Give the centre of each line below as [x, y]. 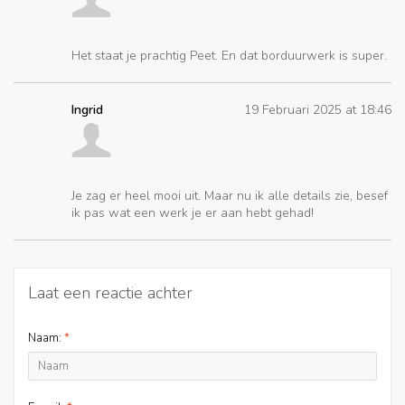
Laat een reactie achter [110, 293]
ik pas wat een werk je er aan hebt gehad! [193, 213]
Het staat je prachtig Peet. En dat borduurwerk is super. [229, 56]
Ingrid [87, 110]
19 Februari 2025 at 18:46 [318, 110]
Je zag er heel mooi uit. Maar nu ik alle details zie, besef [230, 196]
